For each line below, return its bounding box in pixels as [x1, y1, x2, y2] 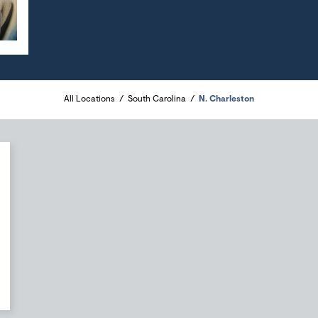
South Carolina [128, 95, 186, 104]
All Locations [64, 95, 115, 104]
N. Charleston [199, 95, 254, 104]
